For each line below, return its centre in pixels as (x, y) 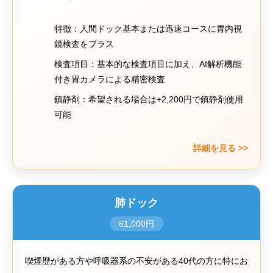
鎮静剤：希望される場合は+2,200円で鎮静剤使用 (149, 99)
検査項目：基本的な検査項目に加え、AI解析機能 (148, 64)
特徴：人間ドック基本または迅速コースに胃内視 (148, 29)
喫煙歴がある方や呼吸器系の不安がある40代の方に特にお (136, 261)
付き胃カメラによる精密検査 (110, 79)
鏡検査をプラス (84, 44)
